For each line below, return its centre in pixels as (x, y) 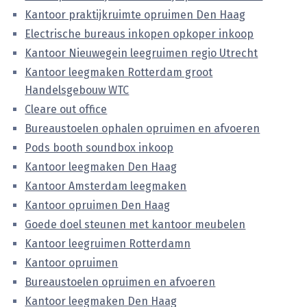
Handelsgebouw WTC (77, 90)
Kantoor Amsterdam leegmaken (106, 186)
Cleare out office (66, 109)
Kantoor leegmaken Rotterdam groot (119, 72)
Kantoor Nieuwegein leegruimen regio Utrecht (142, 53)
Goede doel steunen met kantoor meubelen (135, 224)
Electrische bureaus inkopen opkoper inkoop (139, 34)
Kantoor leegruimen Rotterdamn (108, 244)
